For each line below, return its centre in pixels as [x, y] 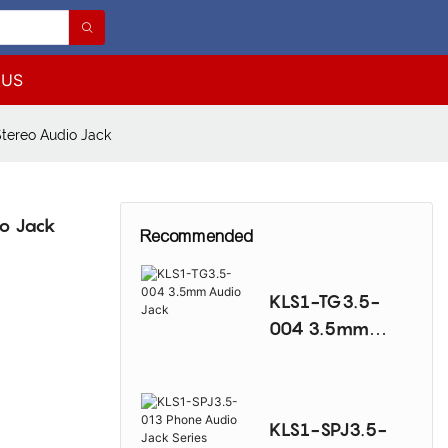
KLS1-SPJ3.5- [327, 430]
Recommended [197, 237]
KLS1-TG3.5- [325, 302]
